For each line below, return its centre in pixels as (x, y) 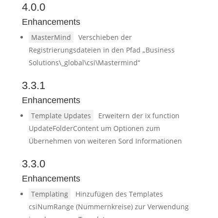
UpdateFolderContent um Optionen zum (94, 128)
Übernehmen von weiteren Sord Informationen (105, 141)
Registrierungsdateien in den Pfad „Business (101, 50)
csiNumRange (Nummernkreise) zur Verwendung (109, 207)
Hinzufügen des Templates (119, 194)
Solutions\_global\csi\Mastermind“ (84, 63)
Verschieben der (105, 37)
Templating (49, 194)
